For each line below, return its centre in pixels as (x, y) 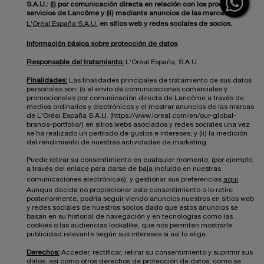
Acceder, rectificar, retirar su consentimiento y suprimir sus (156, 252)
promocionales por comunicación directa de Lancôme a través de (135, 98)
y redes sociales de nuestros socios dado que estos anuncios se (132, 207)
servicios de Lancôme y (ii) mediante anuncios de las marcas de (132, 13)
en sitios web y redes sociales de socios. (165, 24)
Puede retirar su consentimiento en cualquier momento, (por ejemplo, (140, 160)
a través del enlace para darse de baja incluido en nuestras (124, 169)
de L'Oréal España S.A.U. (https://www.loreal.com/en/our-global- (131, 115)
